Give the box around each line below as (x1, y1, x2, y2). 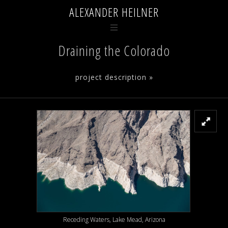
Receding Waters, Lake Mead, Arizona (63, 215, 165, 224)
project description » (75, 72, 153, 82)
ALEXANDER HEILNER (69, 4, 159, 20)
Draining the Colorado (58, 41, 170, 60)
